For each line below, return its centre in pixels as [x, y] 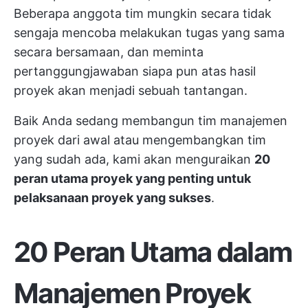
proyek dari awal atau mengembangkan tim [140, 140]
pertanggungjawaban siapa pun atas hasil [135, 71]
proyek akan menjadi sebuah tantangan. [131, 90]
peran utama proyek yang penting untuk [132, 178]
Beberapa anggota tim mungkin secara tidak [143, 13]
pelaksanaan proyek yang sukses [112, 198]
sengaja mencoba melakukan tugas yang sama [149, 33]
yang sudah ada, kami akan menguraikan [134, 159]
